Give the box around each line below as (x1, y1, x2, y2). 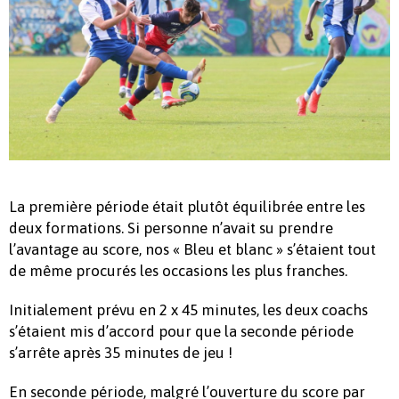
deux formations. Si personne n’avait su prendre (9, 219, 333, 238)
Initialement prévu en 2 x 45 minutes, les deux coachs (9, 301, 368, 320)
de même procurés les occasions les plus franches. (9, 262, 347, 281)
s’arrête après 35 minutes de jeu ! (9, 344, 232, 362)
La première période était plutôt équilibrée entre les (9, 198, 365, 216)
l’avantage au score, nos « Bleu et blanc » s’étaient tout (9, 240, 376, 259)
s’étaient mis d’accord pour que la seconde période (9, 322, 354, 341)
